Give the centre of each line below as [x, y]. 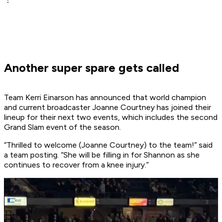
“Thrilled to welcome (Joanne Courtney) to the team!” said [108, 145]
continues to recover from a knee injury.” [76, 165]
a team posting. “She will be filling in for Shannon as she [102, 155]
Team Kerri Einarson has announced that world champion [105, 98]
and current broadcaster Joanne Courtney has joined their [108, 108]
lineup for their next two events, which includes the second [111, 117]
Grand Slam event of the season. [62, 127]
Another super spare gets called [92, 68]
